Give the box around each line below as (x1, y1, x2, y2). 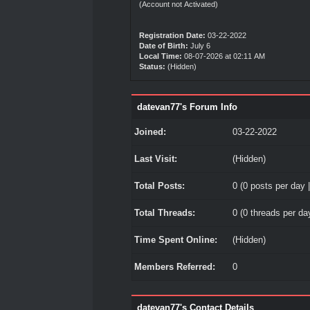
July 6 (188, 42, 213, 50)
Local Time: (139, 52, 183, 60)
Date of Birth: (139, 42, 189, 50)
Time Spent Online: (134, 235, 217, 245)
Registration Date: (139, 31, 206, 39)
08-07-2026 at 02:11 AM (182, 52, 266, 60)
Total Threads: (134, 208, 195, 218)
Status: (139, 62, 166, 71)
